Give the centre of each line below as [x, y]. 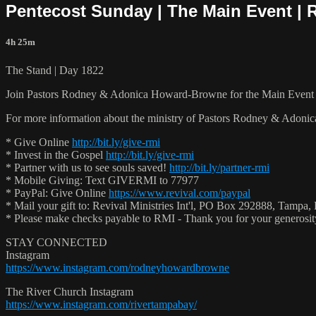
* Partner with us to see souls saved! [87, 167]
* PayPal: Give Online [57, 193]
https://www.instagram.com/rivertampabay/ [101, 304]
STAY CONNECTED [56, 242]
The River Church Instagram [69, 291]
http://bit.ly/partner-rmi [219, 167]
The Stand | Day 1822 [55, 70]
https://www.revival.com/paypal [180, 193]
